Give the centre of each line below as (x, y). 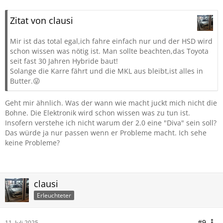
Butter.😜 (25, 81)
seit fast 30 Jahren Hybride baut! (64, 61)
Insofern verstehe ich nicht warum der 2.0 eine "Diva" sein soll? (111, 123)
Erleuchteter (54, 195)
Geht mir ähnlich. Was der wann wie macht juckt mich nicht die (111, 103)
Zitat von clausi (42, 20)
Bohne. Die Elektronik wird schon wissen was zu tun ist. (98, 113)
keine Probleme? (32, 143)
